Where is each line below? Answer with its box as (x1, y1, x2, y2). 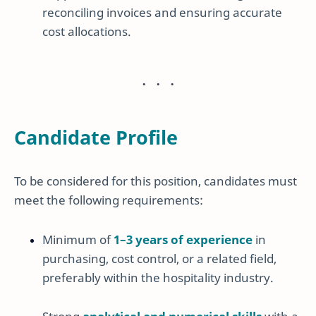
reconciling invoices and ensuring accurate (42, 4, 282, 20)
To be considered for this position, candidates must (14, 173, 297, 190)
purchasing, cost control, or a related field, (42, 250, 276, 267)
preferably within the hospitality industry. (42, 269, 274, 286)
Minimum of (42, 231, 114, 248)
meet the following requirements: (14, 192, 203, 209)
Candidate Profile (14, 123, 178, 150)
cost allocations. (42, 23, 131, 39)
